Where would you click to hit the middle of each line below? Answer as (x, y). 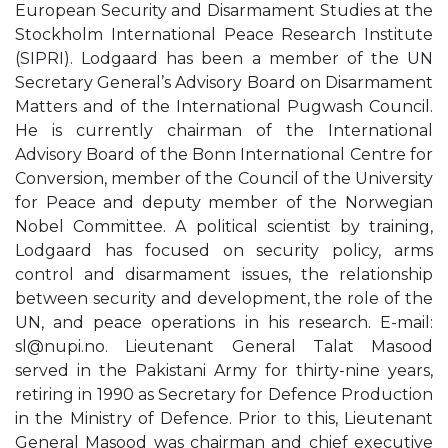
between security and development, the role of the (224, 298)
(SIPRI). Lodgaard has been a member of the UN (224, 58)
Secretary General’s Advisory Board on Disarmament (224, 82)
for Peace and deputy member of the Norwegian (224, 202)
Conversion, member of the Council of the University (224, 178)
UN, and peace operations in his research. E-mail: (224, 322)
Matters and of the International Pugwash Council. (224, 106)
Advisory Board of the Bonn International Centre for (224, 154)
